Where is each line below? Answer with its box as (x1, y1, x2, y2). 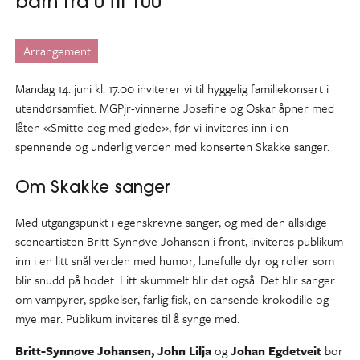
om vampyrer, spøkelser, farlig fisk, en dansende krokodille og (15, 290, 329, 309)
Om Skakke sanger (15, 176, 171, 197)
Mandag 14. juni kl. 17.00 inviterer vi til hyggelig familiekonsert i (15, 79, 329, 97)
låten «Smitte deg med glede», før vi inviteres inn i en (15, 117, 289, 136)
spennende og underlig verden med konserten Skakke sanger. (15, 137, 330, 155)
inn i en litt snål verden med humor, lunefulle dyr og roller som (15, 252, 335, 270)
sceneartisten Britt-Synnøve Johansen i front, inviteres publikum (15, 232, 344, 251)
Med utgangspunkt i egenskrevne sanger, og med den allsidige (15, 213, 328, 231)
